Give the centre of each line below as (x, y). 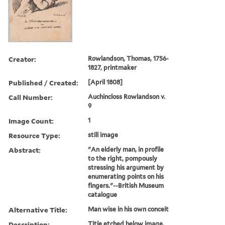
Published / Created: (43, 82)
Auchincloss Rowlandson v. (127, 96)
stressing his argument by (126, 167)
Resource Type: (34, 135)
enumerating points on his (126, 176)
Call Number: (31, 97)
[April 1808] (105, 82)
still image (103, 135)
